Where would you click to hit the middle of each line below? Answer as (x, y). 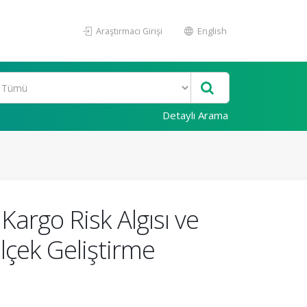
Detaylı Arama (195, 115)
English (211, 31)
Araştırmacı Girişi (128, 31)
